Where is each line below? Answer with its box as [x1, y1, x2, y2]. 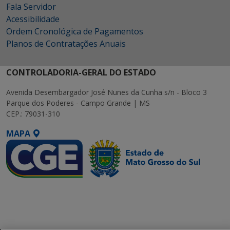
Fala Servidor [6, 1, 56, 13]
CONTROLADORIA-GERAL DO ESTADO [6, 67, 156, 79]
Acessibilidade [6, 13, 60, 25]
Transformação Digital [6, 209, 101, 221]
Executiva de [6, 197, 58, 208]
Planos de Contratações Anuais [6, 38, 126, 50]
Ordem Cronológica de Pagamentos [6, 26, 143, 37]
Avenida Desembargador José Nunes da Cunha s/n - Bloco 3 [6, 87, 207, 98]
